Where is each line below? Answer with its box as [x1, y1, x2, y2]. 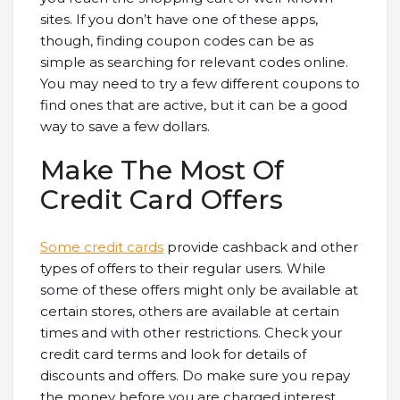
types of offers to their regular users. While [40, 260, 326, 278]
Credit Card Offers [40, 183, 283, 217]
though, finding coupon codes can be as [40, 32, 313, 50]
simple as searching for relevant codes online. [40, 54, 348, 71]
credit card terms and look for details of [40, 346, 306, 363]
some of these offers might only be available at [40, 281, 358, 299]
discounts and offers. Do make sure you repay [40, 367, 350, 385]
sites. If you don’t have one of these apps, [40, 11, 318, 29]
